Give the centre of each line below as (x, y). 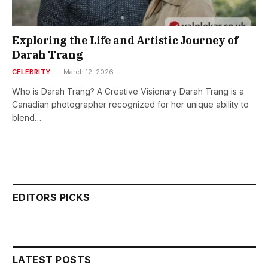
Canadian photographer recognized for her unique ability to (130, 105)
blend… (27, 118)
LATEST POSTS (52, 260)
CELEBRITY (31, 72)
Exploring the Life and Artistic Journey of (125, 41)
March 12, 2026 (88, 72)
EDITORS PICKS (51, 198)
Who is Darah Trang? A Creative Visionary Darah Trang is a (128, 92)
